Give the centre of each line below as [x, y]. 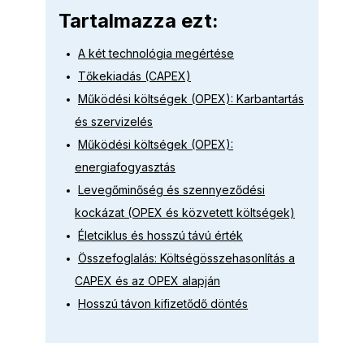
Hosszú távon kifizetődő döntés [163, 304]
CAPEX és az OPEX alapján [147, 281]
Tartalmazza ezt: [139, 21]
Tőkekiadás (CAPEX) [134, 76]
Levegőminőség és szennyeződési [171, 190]
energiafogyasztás [125, 167]
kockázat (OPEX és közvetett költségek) [185, 213]
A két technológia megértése [156, 54]
